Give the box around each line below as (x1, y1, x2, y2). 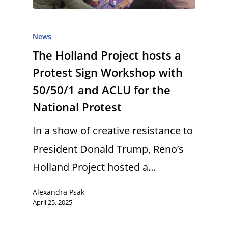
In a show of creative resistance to (33, 124, 193, 137)
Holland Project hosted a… (33, 160, 156, 174)
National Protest (33, 99, 122, 115)
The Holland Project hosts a (33, 47, 181, 63)
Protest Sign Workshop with (33, 65, 183, 80)
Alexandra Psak (33, 187, 84, 197)
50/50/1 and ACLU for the (33, 82, 170, 97)
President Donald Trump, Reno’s (33, 142, 184, 156)
